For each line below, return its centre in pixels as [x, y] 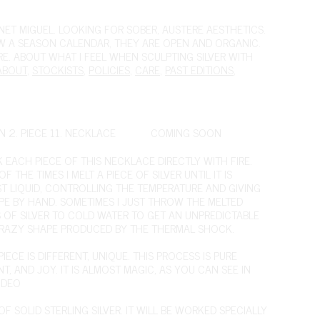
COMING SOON [186, 132]
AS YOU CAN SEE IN [205, 269]
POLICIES [109, 69]
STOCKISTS [58, 69]
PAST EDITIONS [199, 69]
